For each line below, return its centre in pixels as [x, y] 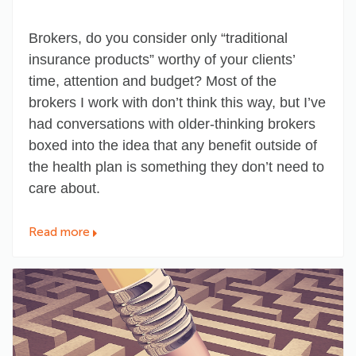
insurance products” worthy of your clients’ [162, 60]
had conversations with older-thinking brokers [172, 124]
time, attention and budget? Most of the [153, 81]
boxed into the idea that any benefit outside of [173, 146]
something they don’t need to [232, 167]
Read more [59, 232]
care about [62, 189]
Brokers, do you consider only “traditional [158, 39]
